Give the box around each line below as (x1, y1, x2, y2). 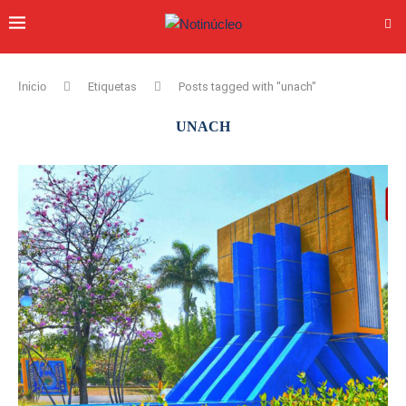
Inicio (18, 80, 46, 93)
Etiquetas (88, 80, 137, 93)
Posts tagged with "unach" (179, 80, 316, 93)
